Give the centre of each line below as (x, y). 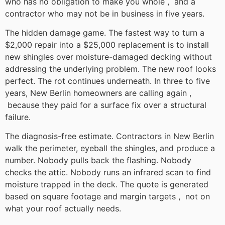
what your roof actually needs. (63, 209)
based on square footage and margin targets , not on (107, 197)
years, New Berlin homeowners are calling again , (98, 93)
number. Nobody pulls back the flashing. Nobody (98, 160)
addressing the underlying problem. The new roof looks (110, 69)
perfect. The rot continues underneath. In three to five (107, 81)
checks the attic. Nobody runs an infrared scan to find (108, 173)
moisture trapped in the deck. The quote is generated (107, 185)
